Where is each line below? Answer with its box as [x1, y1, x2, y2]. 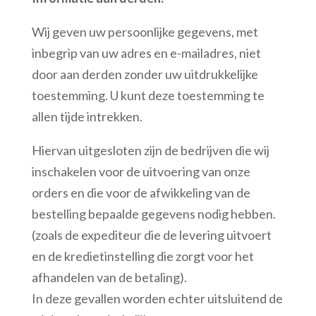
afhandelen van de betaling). [31, 269, 187, 285]
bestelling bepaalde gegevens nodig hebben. [31, 206, 276, 221]
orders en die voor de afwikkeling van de [31, 185, 250, 200]
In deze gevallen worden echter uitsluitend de [31, 291, 283, 306]
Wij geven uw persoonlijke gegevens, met [31, 24, 258, 39]
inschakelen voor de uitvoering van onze [31, 164, 250, 179]
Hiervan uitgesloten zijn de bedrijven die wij [31, 142, 269, 158]
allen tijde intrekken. [31, 109, 142, 124]
